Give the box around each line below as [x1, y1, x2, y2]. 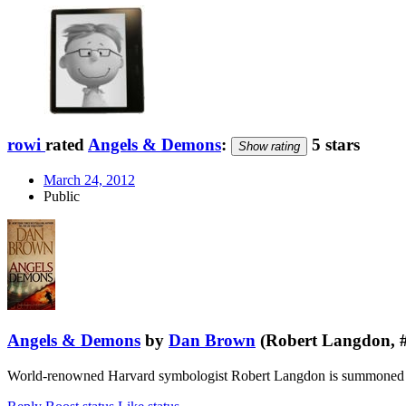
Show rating [238, 139, 300, 153]
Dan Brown [169, 330, 256, 350]
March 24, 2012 [43, 172, 135, 188]
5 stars [307, 134, 360, 154]
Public [43, 188, 80, 205]
